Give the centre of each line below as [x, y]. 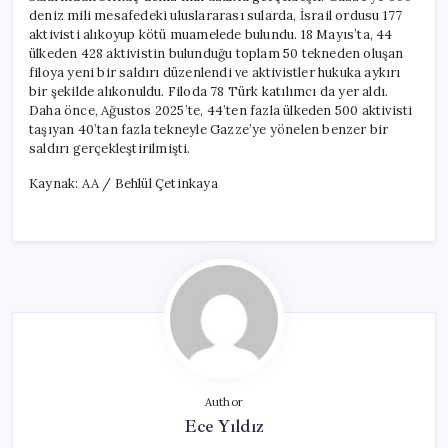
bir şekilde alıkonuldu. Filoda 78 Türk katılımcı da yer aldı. [209, 91]
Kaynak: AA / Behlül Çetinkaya [123, 183]
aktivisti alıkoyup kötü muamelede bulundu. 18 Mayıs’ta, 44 [211, 34]
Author [224, 401]
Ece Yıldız [224, 425]
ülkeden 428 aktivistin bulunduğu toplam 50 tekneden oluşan [216, 53]
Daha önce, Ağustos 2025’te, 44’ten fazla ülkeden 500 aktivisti [221, 110]
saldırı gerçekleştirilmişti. [110, 148]
